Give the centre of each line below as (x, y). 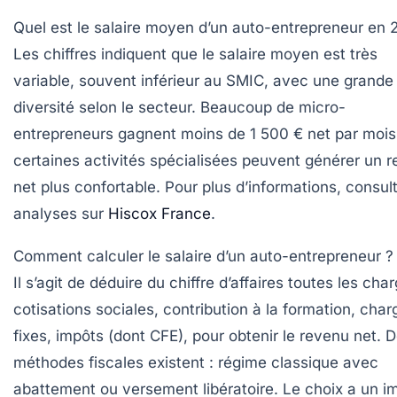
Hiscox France (160, 214)
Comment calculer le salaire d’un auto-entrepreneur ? (203, 257)
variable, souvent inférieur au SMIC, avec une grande (203, 81)
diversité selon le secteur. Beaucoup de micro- (179, 108)
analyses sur (61, 214)
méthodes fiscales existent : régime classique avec (196, 363)
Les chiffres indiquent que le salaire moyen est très (195, 54)
